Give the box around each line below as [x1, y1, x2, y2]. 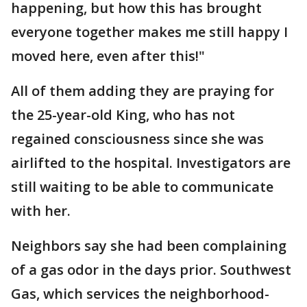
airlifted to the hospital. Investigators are [11, 153, 291, 172]
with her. [11, 201, 71, 220]
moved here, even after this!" [11, 47, 205, 65]
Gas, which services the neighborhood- [11, 284, 269, 303]
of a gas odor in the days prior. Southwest [11, 260, 291, 279]
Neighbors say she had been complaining [11, 236, 286, 255]
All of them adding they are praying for [11, 82, 274, 100]
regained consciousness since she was [11, 130, 264, 148]
